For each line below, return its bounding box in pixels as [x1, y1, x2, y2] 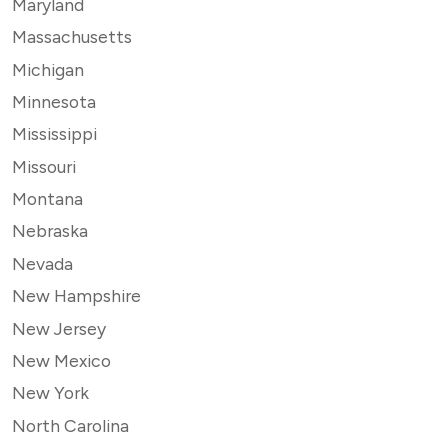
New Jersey [12, 317, 106, 339]
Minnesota [12, 90, 96, 112]
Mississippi [12, 123, 97, 145]
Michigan [12, 58, 84, 80]
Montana [12, 188, 83, 210]
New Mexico [12, 350, 111, 372]
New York [12, 382, 89, 404]
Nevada [12, 252, 73, 274]
